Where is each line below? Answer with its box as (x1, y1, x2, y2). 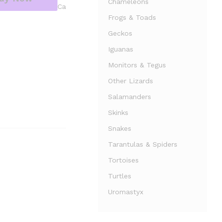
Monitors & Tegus (108, 61, 166, 69)
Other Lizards (108, 77, 154, 85)
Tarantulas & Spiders (108, 140, 178, 148)
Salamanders (108, 93, 152, 101)
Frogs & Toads (108, 13, 157, 21)
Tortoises (108, 156, 139, 164)
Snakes (108, 124, 132, 132)
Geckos (108, 29, 133, 37)
